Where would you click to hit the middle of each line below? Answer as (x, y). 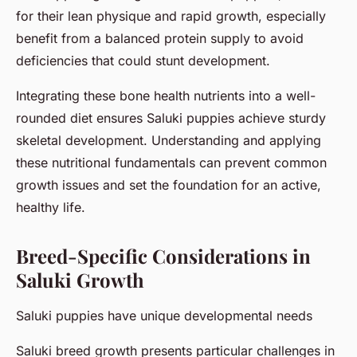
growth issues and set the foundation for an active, (169, 184)
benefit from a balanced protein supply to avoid (160, 38)
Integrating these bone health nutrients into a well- (166, 95)
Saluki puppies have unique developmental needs (164, 315)
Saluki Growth (80, 279)
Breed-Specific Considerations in (163, 255)
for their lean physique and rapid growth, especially (171, 16)
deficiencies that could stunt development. (143, 60)
